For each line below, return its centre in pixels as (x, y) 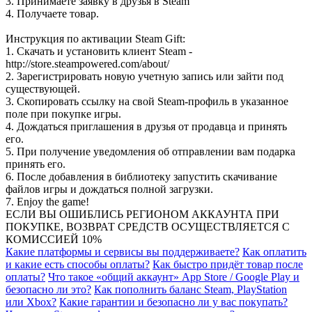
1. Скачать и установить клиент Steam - (99, 51)
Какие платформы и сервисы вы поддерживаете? (123, 251)
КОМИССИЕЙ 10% (54, 239)
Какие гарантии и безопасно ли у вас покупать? (173, 302)
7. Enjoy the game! (47, 201)
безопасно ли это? (48, 289)
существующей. (43, 88)
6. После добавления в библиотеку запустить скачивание (141, 176)
